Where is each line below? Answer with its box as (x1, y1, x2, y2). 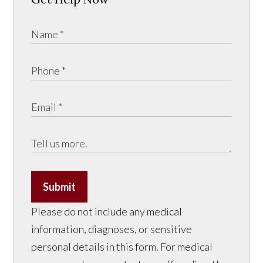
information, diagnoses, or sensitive (31, 222, 193, 235)
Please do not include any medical (31, 204, 183, 218)
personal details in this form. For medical (31, 240, 213, 253)
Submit (43, 180, 76, 193)
